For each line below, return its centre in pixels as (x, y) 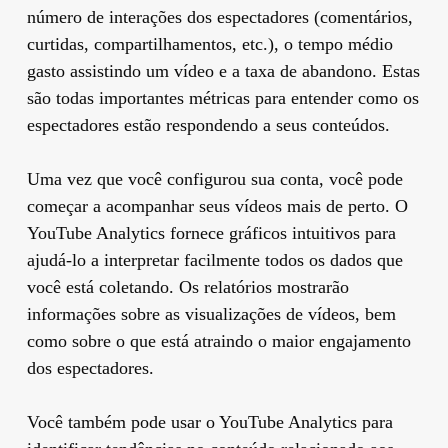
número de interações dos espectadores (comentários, (219, 16)
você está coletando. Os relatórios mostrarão (187, 286)
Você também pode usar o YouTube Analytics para (209, 421)
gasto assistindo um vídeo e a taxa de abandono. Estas (223, 70)
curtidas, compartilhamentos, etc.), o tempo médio (209, 43)
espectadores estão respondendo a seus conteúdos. (208, 124)
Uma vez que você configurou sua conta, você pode (214, 178)
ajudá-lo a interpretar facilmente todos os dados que (214, 259)
